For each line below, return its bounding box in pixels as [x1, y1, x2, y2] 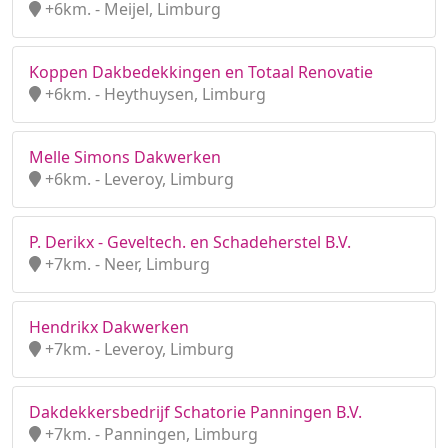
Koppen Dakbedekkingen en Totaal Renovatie [29, 61, 373, 83]
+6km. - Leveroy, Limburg [41, 168, 234, 190]
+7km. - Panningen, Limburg [41, 423, 258, 445]
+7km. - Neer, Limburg [41, 253, 210, 275]
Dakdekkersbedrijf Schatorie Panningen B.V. [29, 401, 362, 423]
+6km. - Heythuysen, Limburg [41, 83, 266, 105]
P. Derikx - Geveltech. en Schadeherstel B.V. [29, 231, 351, 253]
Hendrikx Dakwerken [29, 316, 189, 338]
